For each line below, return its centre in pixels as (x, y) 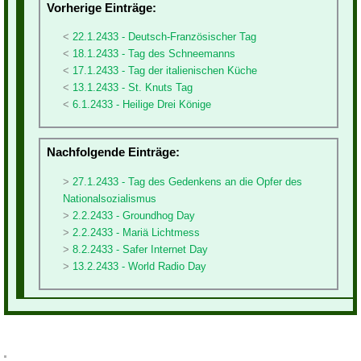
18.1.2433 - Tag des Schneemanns (154, 53)
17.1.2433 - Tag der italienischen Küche (165, 70)
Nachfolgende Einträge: (113, 152)
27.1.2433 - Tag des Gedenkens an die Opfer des (187, 181)
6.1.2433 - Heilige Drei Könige (142, 104)
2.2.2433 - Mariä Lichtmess (136, 232)
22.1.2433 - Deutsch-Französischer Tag (164, 36)
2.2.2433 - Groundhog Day (134, 215)
